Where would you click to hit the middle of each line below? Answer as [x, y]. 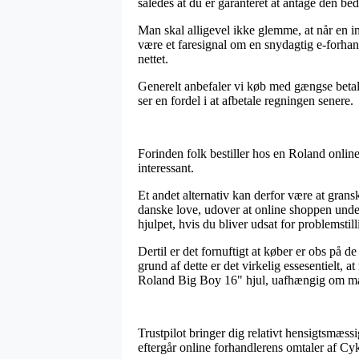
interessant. [166, 167]
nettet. [153, 58]
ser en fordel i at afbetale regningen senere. [246, 100]
